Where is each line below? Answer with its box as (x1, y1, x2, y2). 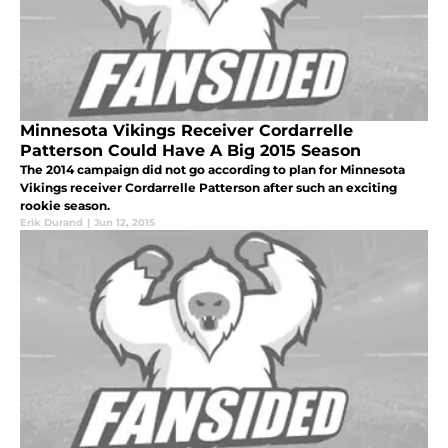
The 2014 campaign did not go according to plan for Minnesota (20, 161, 405, 177)
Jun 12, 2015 (94, 215, 155, 229)
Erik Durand (20, 215, 83, 229)
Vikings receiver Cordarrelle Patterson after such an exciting (20, 179, 397, 195)
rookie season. (20, 197, 110, 213)
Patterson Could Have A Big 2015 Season (20, 140, 361, 160)
